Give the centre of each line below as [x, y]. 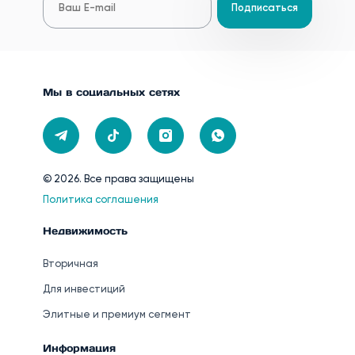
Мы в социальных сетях [111, 92]
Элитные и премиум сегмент [117, 315]
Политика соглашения [101, 200]
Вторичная [71, 264]
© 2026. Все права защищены [118, 179]
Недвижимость [85, 231]
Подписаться [264, 8]
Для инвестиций [84, 290]
